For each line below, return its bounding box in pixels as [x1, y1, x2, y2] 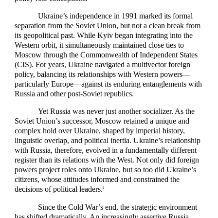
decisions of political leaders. [15, 185, 103, 194]
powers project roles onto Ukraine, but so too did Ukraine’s [15, 165, 196, 174]
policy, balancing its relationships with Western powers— [15, 70, 190, 78]
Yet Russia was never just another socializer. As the [38, 107, 195, 116]
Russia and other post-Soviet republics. [15, 89, 134, 98]
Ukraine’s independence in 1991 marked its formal [38, 11, 193, 20]
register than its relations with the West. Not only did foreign [15, 156, 199, 164]
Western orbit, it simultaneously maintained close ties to [15, 40, 184, 49]
